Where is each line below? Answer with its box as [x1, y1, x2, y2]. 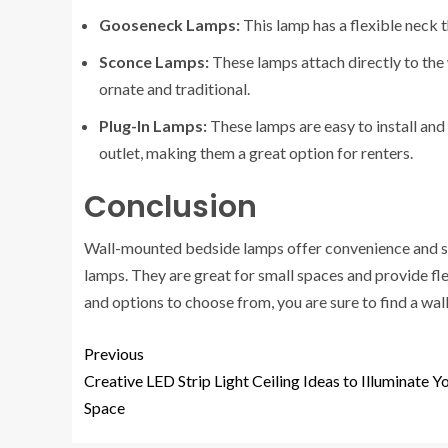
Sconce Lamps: [99, 52, 209, 71]
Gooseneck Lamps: [99, 15, 240, 34]
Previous [84, 344, 144, 363]
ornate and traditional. [99, 79, 250, 98]
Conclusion [84, 186, 257, 228]
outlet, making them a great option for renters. [99, 143, 413, 162]
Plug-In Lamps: [99, 116, 207, 135]
